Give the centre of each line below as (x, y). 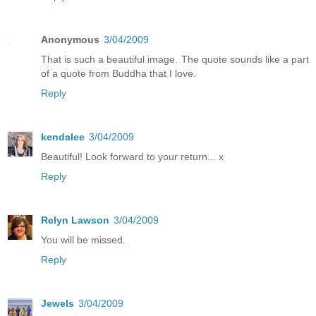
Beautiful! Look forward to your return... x (132, 156)
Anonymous (70, 39)
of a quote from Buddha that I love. (119, 73)
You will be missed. (83, 239)
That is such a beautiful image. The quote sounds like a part (175, 59)
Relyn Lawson (75, 220)
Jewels (57, 303)
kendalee (63, 136)
